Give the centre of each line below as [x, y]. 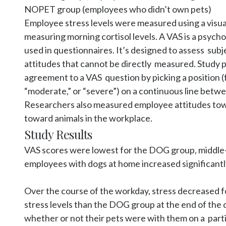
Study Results [58, 134]
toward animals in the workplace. [88, 118]
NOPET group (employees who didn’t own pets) [118, 9]
